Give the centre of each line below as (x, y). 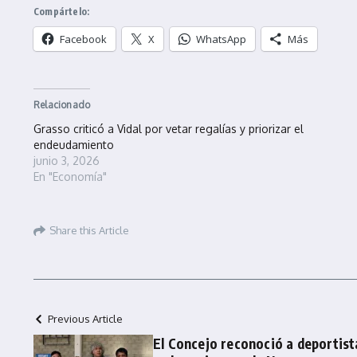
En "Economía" (70, 176)
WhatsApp (221, 39)
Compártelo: (62, 11)
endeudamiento (74, 144)
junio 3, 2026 (67, 160)
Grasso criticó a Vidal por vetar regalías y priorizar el (169, 128)
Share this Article (89, 231)
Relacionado (62, 104)
